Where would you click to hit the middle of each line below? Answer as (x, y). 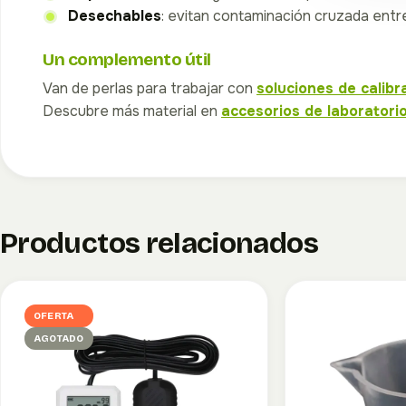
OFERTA (54, 316)
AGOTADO (59, 338)
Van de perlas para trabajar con (150, 88)
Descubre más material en (132, 111)
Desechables (115, 16)
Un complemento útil (127, 59)
